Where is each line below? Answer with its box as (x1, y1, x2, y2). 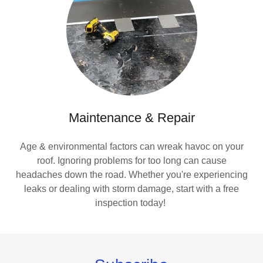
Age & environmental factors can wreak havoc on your (19, 141, 244, 151)
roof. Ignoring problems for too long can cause (36, 156, 227, 166)
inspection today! (95, 198, 168, 208)
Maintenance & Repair (68, 110, 195, 125)
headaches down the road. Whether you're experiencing (15, 170, 248, 180)
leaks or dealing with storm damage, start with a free (24, 184, 239, 194)
